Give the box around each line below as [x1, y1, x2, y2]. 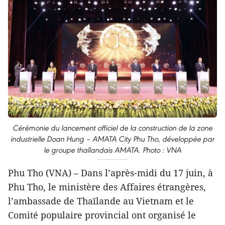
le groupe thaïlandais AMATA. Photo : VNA [44, 145, 181, 155]
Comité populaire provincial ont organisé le [8, 208, 196, 221]
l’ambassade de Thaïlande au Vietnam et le [8, 194, 194, 207]
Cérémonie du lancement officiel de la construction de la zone [13, 123, 212, 133]
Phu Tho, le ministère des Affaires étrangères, [8, 180, 206, 193]
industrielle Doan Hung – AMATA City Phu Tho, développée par [11, 134, 214, 144]
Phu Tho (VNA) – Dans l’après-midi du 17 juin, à [8, 166, 213, 179]
